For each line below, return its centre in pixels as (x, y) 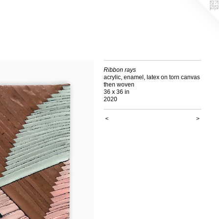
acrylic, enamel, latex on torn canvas (152, 77)
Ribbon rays (120, 70)
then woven (119, 85)
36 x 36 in (116, 92)
